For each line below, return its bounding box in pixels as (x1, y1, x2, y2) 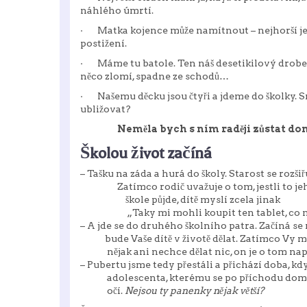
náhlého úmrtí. (80, 5, 153, 16)
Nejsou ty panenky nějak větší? (125, 285, 264, 296)
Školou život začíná (80, 144, 212, 162)
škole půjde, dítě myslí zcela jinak (80, 194, 280, 205)
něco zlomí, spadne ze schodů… (80, 71, 229, 82)
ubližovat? (80, 103, 131, 114)
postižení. (80, 38, 127, 49)
